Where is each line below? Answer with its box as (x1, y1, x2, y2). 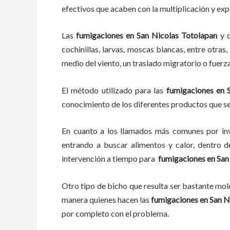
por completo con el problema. (62, 208, 175, 218)
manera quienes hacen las (62, 194, 150, 204)
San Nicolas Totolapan (137, 30, 220, 41)
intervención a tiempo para (62, 154, 158, 164)
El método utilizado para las (62, 85, 164, 95)
